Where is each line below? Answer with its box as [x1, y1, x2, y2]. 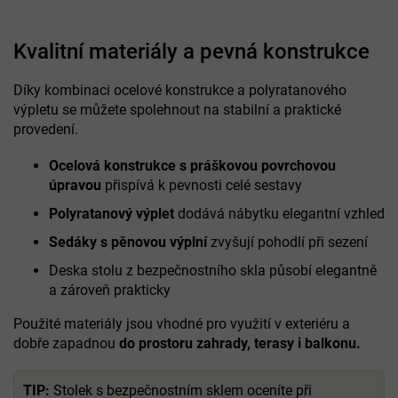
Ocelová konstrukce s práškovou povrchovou [49, 156, 336, 174]
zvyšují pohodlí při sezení [207, 233, 368, 251]
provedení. [13, 120, 78, 138]
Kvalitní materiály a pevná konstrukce [13, 38, 370, 64]
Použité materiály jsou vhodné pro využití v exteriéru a [13, 314, 350, 332]
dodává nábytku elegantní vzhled [174, 204, 385, 222]
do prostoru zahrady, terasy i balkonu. [119, 334, 361, 352]
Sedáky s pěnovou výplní [49, 233, 207, 251]
